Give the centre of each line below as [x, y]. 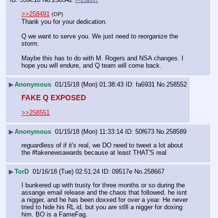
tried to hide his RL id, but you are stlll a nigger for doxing [102, 207]
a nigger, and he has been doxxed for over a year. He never [105, 200]
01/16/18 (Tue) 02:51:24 [66, 171]
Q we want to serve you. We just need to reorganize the [100, 36]
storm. [31, 44]
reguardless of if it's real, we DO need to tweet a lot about [102, 145]
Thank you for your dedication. [65, 21]
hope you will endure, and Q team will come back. [91, 66]
